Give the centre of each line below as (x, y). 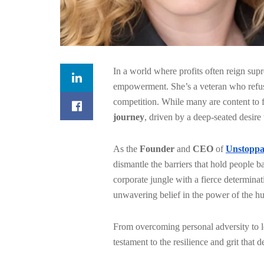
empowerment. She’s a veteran (170, 86)
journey (129, 117)
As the (126, 148)
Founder (157, 148)
